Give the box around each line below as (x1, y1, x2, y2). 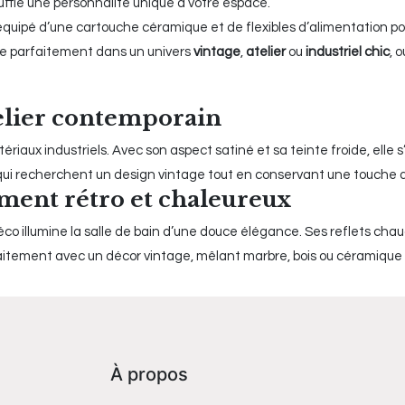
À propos (110, 363, 188, 386)
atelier (246, 45, 286, 60)
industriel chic (306, 45, 390, 60)
